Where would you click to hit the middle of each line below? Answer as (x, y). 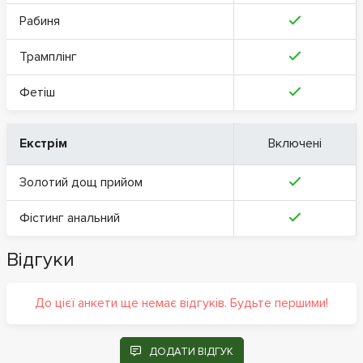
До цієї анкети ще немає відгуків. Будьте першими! (181, 303)
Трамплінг (48, 56)
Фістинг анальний (70, 218)
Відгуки (41, 259)
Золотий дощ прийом (81, 182)
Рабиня (40, 21)
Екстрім (43, 143)
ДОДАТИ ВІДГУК (191, 351)
